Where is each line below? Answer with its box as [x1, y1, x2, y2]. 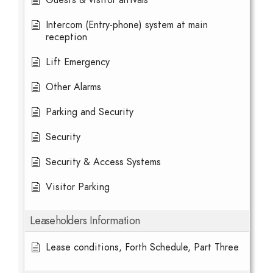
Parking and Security [46, 105, 133, 119]
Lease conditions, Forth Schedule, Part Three [46, 241, 239, 254]
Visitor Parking [46, 180, 110, 194]
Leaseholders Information [30, 213, 140, 228]
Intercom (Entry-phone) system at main [46, 18, 208, 32]
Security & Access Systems [46, 155, 161, 169]
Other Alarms [46, 80, 101, 94]
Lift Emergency [46, 55, 110, 69]
